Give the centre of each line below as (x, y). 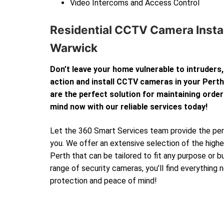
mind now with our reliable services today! (129, 106)
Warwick (74, 47)
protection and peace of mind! (103, 180)
